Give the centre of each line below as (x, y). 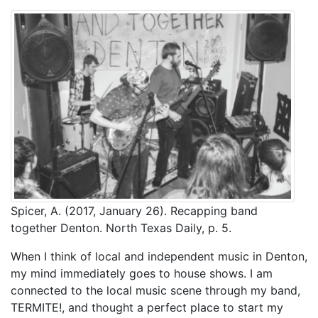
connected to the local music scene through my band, (155, 291)
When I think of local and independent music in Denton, (159, 257)
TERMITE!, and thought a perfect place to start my (147, 308)
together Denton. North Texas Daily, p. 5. (121, 228)
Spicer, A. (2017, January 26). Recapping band (134, 211)
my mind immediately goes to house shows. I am (142, 274)
